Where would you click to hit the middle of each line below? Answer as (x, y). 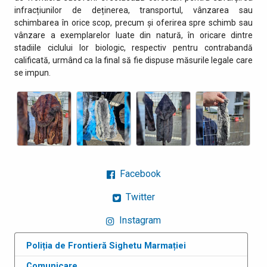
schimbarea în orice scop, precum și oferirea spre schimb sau (133, 22)
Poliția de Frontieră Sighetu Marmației (106, 245)
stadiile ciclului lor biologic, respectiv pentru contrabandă (133, 47)
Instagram (139, 221)
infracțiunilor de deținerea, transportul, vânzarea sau (133, 10)
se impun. (32, 72)
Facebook (139, 174)
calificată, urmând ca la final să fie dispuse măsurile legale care (133, 60)
